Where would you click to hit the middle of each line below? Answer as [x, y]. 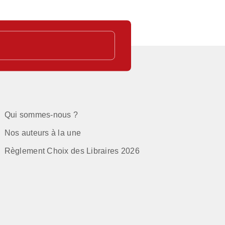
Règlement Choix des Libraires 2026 [72, 151]
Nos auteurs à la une [43, 133]
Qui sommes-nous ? [41, 115]
